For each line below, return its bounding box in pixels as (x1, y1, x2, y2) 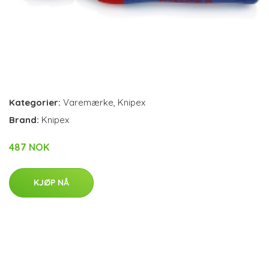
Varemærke (63, 96, 113, 108)
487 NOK (9, 141, 49, 153)
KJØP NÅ (34, 177, 69, 188)
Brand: (9, 113, 41, 125)
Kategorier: (9, 96, 61, 108)
